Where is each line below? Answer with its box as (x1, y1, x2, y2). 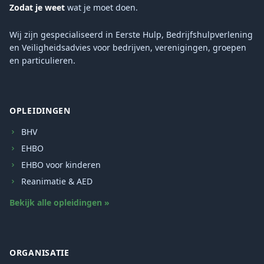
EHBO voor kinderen (21, 159, 101, 170)
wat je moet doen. (65, 2, 138, 13)
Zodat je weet (9, 2, 65, 13)
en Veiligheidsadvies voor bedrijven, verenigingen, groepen (9, 42, 246, 53)
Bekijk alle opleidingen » (9, 197, 110, 208)
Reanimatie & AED (21, 176, 93, 187)
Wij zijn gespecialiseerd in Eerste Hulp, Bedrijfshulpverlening (9, 29, 253, 40)
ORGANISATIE (9, 247, 70, 258)
